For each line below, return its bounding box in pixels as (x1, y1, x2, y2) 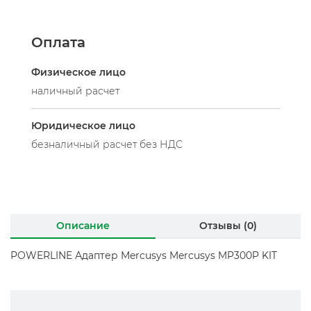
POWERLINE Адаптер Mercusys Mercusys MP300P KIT (10, 249, 280, 262)
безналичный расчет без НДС (31, 138, 183, 151)
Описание (56, 219, 110, 232)
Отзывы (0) (199, 219, 257, 232)
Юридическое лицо (31, 119, 135, 132)
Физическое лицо (31, 66, 126, 78)
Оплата (31, 34, 85, 51)
